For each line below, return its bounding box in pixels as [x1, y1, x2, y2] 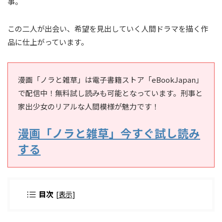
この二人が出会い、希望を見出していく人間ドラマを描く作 [7, 23, 208, 34]
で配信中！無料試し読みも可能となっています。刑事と [18, 88, 203, 98]
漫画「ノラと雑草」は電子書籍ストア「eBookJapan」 [18, 74, 203, 85]
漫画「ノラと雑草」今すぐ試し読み [18, 125, 200, 141]
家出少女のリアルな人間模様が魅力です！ [18, 101, 159, 111]
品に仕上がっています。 [7, 37, 88, 47]
